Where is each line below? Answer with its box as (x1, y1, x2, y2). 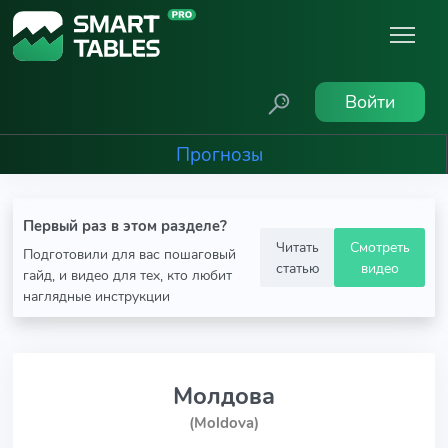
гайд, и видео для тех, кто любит (23, 265, 232, 285)
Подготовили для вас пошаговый (23, 244, 236, 264)
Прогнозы (175, 141, 263, 168)
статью (275, 257, 319, 278)
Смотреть (349, 236, 410, 257)
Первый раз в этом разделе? (23, 216, 227, 236)
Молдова (173, 380, 275, 412)
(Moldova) (189, 413, 259, 433)
